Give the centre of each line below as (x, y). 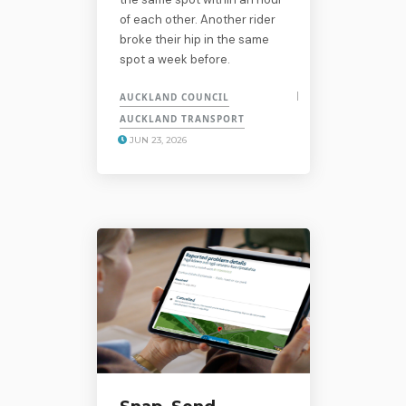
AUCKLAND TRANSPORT (182, 118)
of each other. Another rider (197, 19)
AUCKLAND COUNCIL (174, 97)
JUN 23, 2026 (156, 140)
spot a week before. (174, 59)
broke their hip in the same (194, 39)
